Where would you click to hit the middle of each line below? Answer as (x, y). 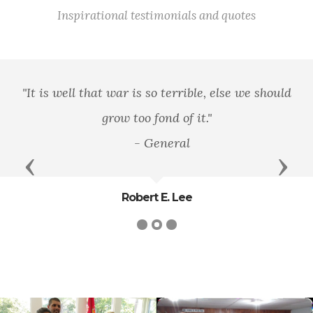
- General (156, 143)
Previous (58, 166)
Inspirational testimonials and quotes (156, 16)
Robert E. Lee (156, 198)
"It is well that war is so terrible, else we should (156, 93)
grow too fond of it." (156, 118)
